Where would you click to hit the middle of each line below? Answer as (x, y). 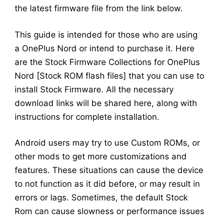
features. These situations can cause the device (109, 170)
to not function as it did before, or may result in (107, 184)
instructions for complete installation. (87, 117)
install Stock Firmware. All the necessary (94, 89)
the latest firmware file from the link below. (99, 9)
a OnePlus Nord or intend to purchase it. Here (105, 48)
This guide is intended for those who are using (106, 34)
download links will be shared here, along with (106, 103)
